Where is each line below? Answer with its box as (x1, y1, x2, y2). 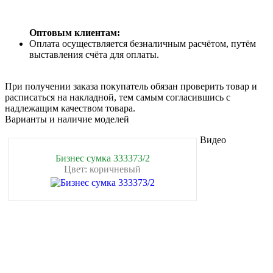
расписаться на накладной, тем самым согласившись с (5, 92, 230, 103)
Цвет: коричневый (64, 164, 141, 175)
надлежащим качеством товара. (5, 103, 135, 114)
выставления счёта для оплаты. (29, 49, 159, 60)
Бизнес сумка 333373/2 (55, 153, 150, 164)
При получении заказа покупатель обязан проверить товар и (5, 81, 257, 92)
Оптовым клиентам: (29, 27, 120, 38)
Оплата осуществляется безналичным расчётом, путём (29, 38, 256, 49)
